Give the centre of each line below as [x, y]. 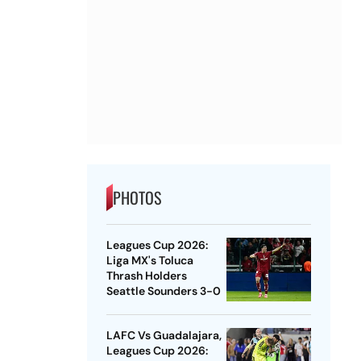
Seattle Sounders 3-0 [163, 291]
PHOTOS [137, 198]
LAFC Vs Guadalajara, [164, 336]
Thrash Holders [146, 276]
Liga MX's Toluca [149, 261]
